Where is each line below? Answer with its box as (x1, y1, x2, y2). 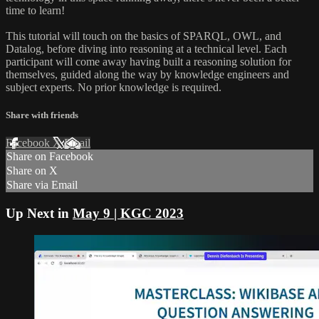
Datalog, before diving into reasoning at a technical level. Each (6, 42, 287, 55)
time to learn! (6, 4, 65, 16)
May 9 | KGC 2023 (73, 205, 184, 221)
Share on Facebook (6, 150, 93, 163)
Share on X (6, 164, 58, 177)
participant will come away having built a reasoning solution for (6, 55, 291, 68)
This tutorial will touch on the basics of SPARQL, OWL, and (6, 29, 281, 42)
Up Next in (6, 205, 73, 221)
